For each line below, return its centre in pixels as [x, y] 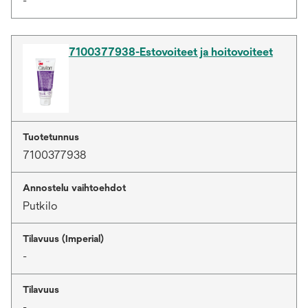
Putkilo [40, 206]
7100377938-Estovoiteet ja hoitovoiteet [170, 52]
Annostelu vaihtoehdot [74, 187]
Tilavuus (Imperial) [63, 238]
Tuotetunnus [51, 136]
